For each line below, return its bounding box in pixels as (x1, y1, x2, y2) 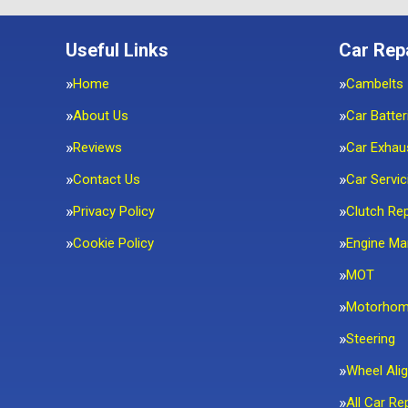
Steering (346, 331, 395, 347)
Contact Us (73, 171, 140, 188)
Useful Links (66, 39, 168, 61)
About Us (73, 107, 128, 124)
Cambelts (346, 76, 403, 92)
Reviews (73, 139, 122, 156)
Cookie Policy (73, 235, 154, 251)
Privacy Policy (73, 203, 155, 219)
